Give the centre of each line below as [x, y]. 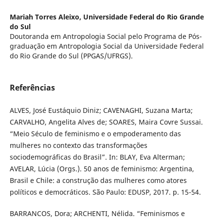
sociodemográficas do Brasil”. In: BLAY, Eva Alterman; [97, 157]
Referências [32, 88]
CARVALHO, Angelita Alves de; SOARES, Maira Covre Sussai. [106, 122]
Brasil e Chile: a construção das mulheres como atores [98, 181]
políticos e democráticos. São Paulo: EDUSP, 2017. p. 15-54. [105, 192]
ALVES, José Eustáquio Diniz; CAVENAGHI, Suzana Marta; [101, 110]
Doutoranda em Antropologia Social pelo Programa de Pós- [106, 36]
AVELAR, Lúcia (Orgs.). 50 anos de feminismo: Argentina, [102, 169]
